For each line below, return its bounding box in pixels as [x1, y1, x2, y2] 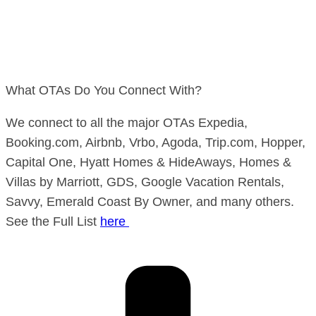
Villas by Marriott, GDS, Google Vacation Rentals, [6, 175, 284, 190]
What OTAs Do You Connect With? [6, 83, 202, 98]
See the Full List [6, 214, 100, 229]
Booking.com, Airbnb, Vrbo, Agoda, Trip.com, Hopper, [6, 135, 305, 150]
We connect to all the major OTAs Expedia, [6, 116, 248, 130]
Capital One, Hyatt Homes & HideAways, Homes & [6, 155, 291, 170]
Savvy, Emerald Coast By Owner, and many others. [6, 195, 294, 209]
